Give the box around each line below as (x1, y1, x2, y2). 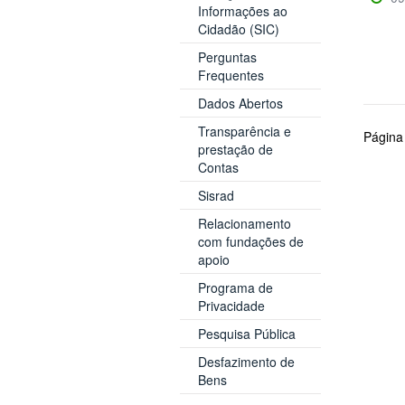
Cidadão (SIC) (197, 19, 279, 38)
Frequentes (197, 65, 264, 84)
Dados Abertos (197, 93, 283, 112)
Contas (197, 157, 239, 176)
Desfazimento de (197, 352, 295, 371)
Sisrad (197, 185, 234, 204)
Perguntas (197, 47, 257, 66)
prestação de (197, 139, 273, 158)
